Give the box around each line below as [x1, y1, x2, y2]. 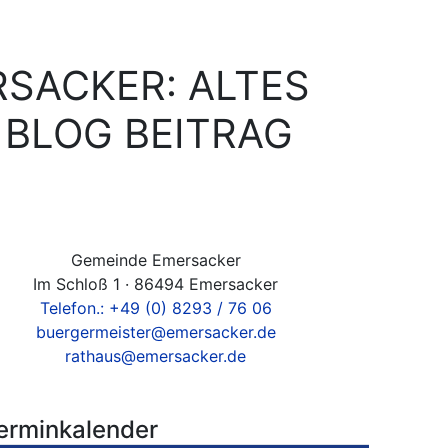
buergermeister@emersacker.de [35, 322, 276, 342]
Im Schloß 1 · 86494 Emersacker [33, 274, 279, 294]
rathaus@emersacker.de [65, 346, 247, 366]
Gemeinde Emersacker [70, 250, 241, 270]
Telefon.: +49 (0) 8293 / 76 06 [39, 298, 272, 318]
